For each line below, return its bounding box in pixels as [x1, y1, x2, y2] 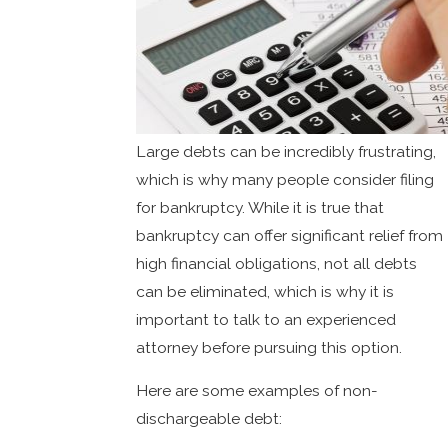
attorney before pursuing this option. [136, 337, 403, 357]
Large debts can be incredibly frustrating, [136, 141, 437, 161]
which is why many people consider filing [136, 169, 435, 189]
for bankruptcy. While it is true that [136, 197, 385, 217]
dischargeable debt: [136, 409, 283, 429]
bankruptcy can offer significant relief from [136, 225, 444, 245]
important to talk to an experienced [136, 309, 397, 329]
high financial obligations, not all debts [136, 253, 418, 273]
